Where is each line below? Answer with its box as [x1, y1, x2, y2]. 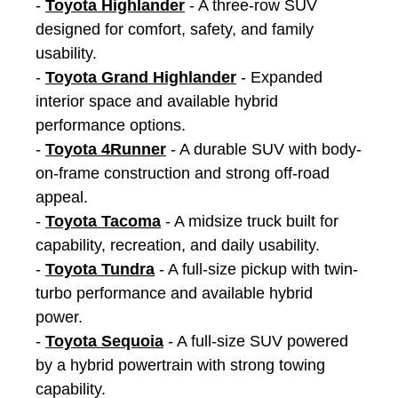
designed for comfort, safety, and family [36, 20, 314, 38]
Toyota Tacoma [45, 211, 161, 230]
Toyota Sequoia [45, 331, 163, 350]
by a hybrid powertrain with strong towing [36, 355, 325, 374]
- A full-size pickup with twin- [155, 259, 358, 278]
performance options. [36, 115, 186, 134]
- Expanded [236, 68, 322, 86]
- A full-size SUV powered [163, 331, 348, 350]
